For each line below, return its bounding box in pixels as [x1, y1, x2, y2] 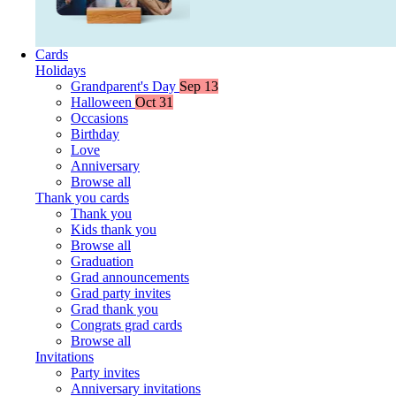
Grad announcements [71, 269, 189, 285]
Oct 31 [135, 94, 173, 110]
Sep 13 [179, 78, 218, 94]
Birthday [71, 126, 119, 141]
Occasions [71, 110, 128, 126]
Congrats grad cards [71, 316, 182, 332]
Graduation [71, 253, 133, 269]
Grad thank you [71, 301, 158, 316]
